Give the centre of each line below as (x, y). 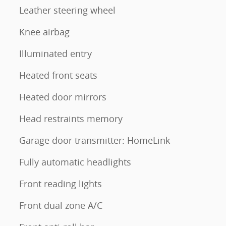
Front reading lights (61, 184)
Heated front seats (58, 75)
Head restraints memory (71, 119)
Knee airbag (44, 32)
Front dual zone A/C (61, 205)
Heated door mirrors (63, 97)
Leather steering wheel (67, 10)
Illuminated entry (55, 53)
